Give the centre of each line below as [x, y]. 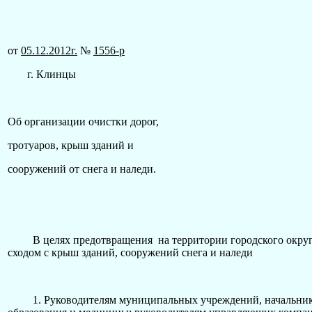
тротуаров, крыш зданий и [71, 145]
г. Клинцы [42, 74]
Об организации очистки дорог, [83, 121]
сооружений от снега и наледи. [82, 169]
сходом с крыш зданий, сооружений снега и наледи [130, 252]
